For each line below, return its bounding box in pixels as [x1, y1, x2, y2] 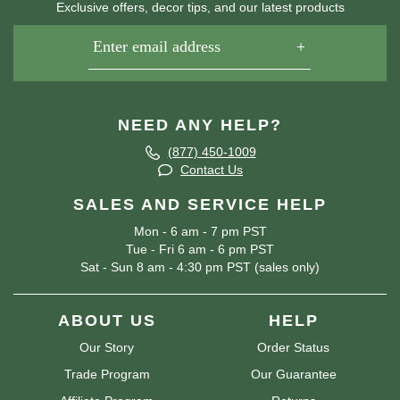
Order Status [257, 340, 329, 355]
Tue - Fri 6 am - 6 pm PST [126, 242, 274, 257]
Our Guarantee [250, 367, 337, 382]
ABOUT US [57, 312, 156, 330]
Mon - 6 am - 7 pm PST [133, 224, 267, 239]
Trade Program [63, 367, 150, 382]
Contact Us [180, 162, 243, 177]
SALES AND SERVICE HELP [73, 196, 327, 214]
